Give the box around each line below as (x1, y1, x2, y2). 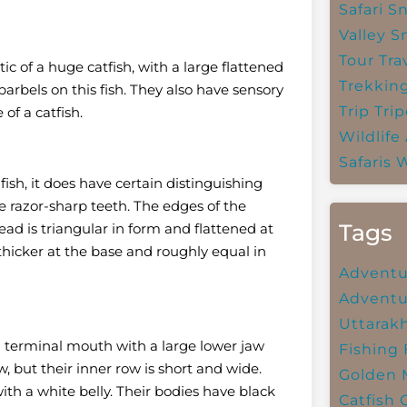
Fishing (338, 341, 399, 358)
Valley (338, 26, 386, 44)
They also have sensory (130, 80, 283, 98)
